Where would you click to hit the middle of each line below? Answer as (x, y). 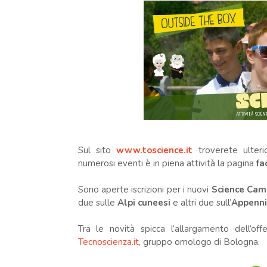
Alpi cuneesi (145, 202)
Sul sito (97, 150)
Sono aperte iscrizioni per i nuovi (145, 189)
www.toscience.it (155, 150)
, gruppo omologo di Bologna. (199, 242)
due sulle (97, 202)
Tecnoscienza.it (108, 242)
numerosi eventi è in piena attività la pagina (167, 163)
